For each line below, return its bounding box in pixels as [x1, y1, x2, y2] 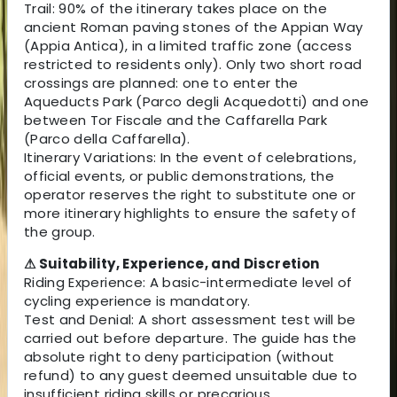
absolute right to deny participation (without [24, 346, 335, 366]
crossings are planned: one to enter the [24, 73, 299, 92]
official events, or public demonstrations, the [24, 166, 335, 185]
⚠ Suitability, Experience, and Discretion [24, 253, 320, 273]
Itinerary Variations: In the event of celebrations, [24, 147, 356, 167]
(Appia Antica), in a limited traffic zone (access [24, 35, 353, 55]
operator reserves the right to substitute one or [24, 184, 356, 204]
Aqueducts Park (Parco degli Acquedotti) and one [24, 91, 370, 111]
